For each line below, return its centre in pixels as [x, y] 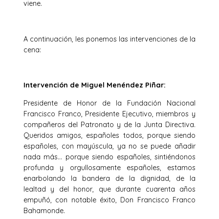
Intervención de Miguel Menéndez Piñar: [95, 85]
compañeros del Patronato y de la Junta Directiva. [109, 124]
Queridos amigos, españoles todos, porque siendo [109, 135]
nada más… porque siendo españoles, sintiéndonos [109, 157]
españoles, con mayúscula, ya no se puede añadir [109, 146]
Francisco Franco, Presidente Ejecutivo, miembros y [109, 114]
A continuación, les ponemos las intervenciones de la [109, 39]
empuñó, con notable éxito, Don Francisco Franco [109, 200]
